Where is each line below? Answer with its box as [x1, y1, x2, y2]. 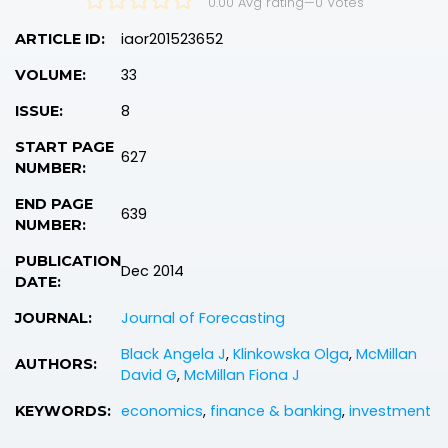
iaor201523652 [121, 28, 223, 49]
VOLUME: [15, 65, 86, 84]
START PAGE [15, 137, 114, 156]
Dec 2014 [121, 260, 184, 281]
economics [121, 400, 203, 421]
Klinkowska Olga [233, 343, 349, 364]
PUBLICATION [15, 251, 121, 270]
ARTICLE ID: [15, 29, 105, 48]
